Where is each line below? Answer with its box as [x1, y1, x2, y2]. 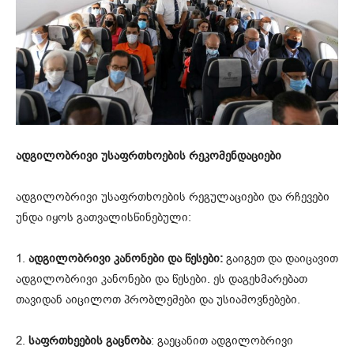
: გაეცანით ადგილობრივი [151, 333, 293, 349]
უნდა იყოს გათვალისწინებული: [16, 209, 191, 226]
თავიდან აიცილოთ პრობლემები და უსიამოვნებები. [16, 292, 300, 308]
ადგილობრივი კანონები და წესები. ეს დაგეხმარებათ [16, 271, 307, 288]
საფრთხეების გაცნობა [28, 333, 151, 349]
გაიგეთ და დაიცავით [223, 250, 338, 267]
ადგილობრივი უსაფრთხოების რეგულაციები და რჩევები [16, 189, 330, 205]
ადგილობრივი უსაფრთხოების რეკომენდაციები [16, 148, 281, 164]
